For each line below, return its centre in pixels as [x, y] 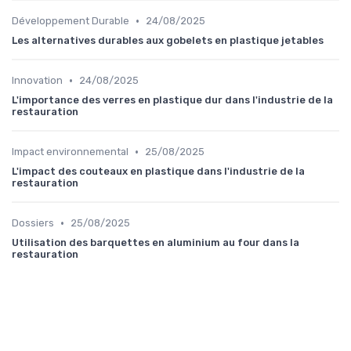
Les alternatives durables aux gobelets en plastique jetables [168, 41]
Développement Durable [71, 21]
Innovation [37, 81]
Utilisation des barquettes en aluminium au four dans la [156, 243]
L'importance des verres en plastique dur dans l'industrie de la [172, 100]
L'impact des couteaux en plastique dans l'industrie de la [158, 172]
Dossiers [33, 223]
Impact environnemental [70, 152]
